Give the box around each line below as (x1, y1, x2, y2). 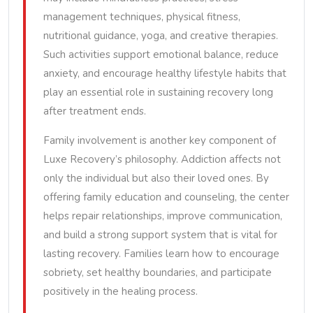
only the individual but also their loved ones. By (43, 171, 269, 185)
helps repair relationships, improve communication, (43, 209, 282, 223)
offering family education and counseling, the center (43, 190, 289, 204)
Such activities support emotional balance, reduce (43, 48, 279, 61)
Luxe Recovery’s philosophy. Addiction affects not (43, 152, 281, 166)
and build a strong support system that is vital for (43, 228, 277, 242)
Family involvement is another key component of (43, 133, 276, 147)
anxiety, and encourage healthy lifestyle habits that (43, 66, 286, 80)
